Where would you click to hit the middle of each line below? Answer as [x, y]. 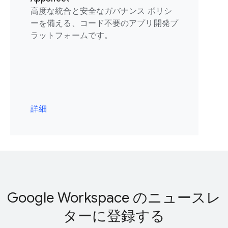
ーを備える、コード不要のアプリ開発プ [104, 23]
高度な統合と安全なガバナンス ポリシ [101, 11]
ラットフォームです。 [72, 36]
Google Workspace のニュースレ [114, 198]
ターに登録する [114, 216]
